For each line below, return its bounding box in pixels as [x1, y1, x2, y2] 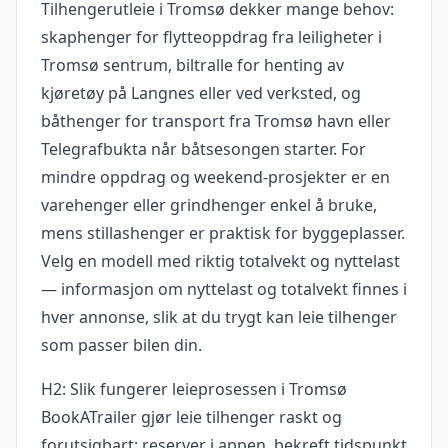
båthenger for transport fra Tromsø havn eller [41, 110, 391, 133]
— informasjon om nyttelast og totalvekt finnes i [41, 278, 407, 301]
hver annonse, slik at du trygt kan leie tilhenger [41, 306, 397, 329]
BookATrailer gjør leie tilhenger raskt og [41, 406, 342, 429]
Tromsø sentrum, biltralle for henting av [41, 54, 344, 77]
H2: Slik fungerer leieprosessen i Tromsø [41, 378, 347, 401]
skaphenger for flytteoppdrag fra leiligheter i [41, 26, 382, 49]
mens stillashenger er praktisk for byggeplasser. [41, 222, 405, 245]
